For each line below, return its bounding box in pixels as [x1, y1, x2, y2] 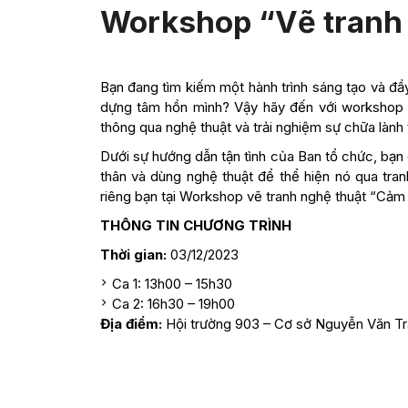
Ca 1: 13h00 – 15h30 [111, 275, 232, 292]
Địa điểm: [99, 315, 166, 332]
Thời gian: [99, 246, 167, 263]
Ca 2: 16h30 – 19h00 [111, 295, 235, 312]
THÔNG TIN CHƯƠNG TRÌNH [99, 217, 291, 234]
